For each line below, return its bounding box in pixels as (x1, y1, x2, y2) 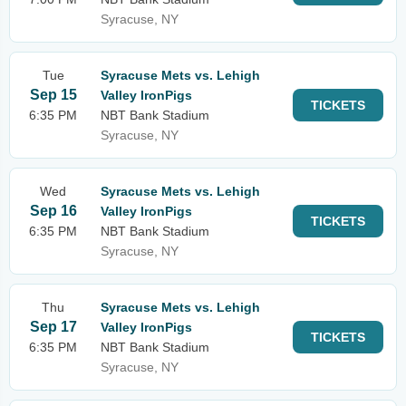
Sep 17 (29, 319, 77, 334)
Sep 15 (29, 87, 77, 102)
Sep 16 (29, 203, 77, 218)
